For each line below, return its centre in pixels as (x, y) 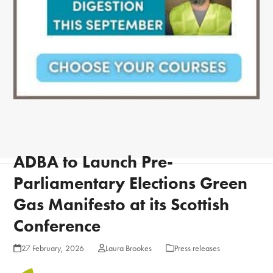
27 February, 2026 (52, 248)
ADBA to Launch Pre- (94, 162)
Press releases (197, 248)
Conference (57, 226)
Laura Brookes (128, 248)
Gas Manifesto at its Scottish (122, 205)
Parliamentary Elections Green (131, 183)
